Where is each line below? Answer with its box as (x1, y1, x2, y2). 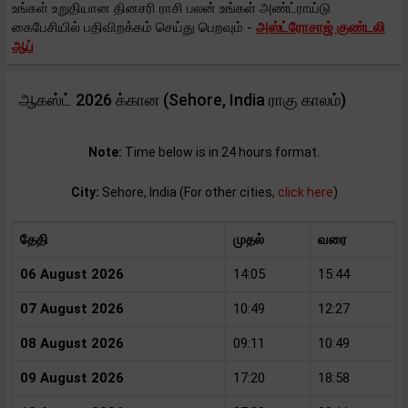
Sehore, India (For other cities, (98, 185, 278, 199)
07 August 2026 (20, 301, 124, 317)
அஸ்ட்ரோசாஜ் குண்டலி (256, 19, 385, 36)
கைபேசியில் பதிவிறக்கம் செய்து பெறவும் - (12, 19, 256, 36)
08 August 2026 (20, 335, 124, 352)
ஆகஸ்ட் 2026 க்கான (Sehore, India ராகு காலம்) (19, 90, 346, 109)
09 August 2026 (20, 370, 124, 386)
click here (277, 185, 333, 199)
